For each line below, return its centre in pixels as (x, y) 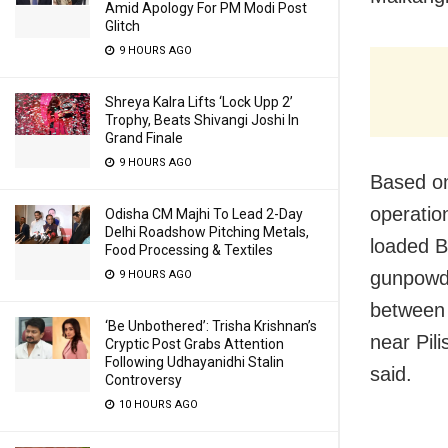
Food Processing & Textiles (189, 250)
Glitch (122, 26)
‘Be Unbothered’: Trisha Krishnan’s (211, 326)
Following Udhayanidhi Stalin (194, 362)
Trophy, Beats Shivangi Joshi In (202, 120)
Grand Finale (144, 138)
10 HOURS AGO (157, 404)
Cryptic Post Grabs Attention (194, 344)
